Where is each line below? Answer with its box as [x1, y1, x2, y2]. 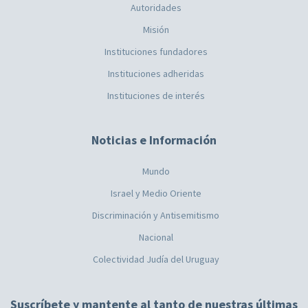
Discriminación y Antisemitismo [92, 209, 219, 222]
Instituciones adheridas [107, 67, 204, 80]
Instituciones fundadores [104, 45, 208, 58]
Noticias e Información [91, 132, 217, 148]
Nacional [138, 231, 173, 244]
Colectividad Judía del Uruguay [92, 253, 219, 266]
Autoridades [130, 1, 181, 14]
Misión [142, 23, 169, 36]
